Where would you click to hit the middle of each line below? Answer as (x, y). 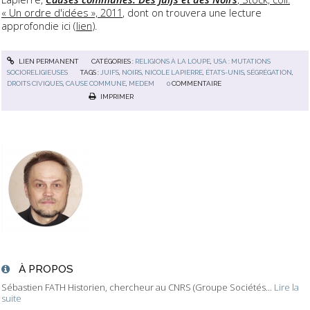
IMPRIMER (116, 96)
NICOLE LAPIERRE (174, 73)
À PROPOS (46, 269)
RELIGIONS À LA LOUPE (172, 62)
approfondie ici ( (39, 25)
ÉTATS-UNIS (225, 73)
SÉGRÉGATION (270, 73)
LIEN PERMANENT (48, 62)
